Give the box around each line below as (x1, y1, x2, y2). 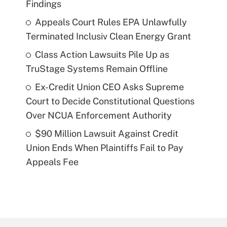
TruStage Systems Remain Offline (25, 63, 168, 74)
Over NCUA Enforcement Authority (25, 110, 172, 121)
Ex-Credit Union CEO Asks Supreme (34, 82, 184, 93)
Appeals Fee (25, 157, 79, 168)
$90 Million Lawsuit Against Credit (34, 128, 178, 139)
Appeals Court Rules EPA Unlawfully (34, 17, 187, 28)
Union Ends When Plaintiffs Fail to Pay (25, 142, 183, 154)
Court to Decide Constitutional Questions (25, 96, 195, 107)
